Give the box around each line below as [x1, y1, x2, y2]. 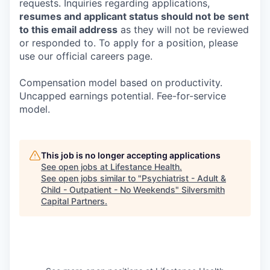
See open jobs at [41, 162, 110, 172]
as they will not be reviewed [118, 24, 249, 36]
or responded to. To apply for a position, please [19, 37, 238, 49]
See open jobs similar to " [41, 173, 142, 183]
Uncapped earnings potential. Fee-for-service [19, 90, 226, 102]
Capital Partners [41, 196, 105, 206]
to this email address [19, 24, 118, 36]
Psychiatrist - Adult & [142, 173, 226, 183]
